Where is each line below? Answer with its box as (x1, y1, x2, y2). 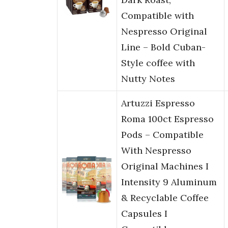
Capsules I (121, 208, 167, 220)
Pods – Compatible (121, 129, 204, 141)
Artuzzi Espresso (121, 97, 195, 109)
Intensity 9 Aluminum (121, 176, 217, 188)
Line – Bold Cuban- (121, 41, 206, 53)
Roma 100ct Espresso (121, 113, 214, 125)
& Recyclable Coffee (121, 192, 209, 204)
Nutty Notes (121, 73, 175, 85)
